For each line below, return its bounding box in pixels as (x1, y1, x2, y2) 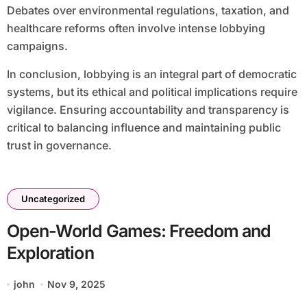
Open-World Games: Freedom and (6, 221, 272, 242)
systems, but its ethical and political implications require (6, 85, 297, 99)
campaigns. (6, 39, 68, 53)
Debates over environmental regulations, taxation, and (6, 3, 289, 18)
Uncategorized (21, 193, 85, 205)
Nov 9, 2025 (47, 278, 106, 291)
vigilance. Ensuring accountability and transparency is (6, 103, 289, 117)
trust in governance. (6, 138, 112, 153)
